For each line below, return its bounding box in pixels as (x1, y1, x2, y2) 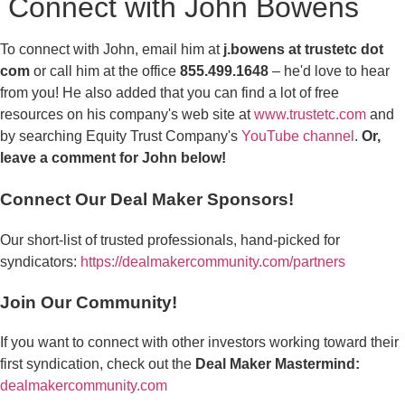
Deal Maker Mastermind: (195, 356, 360, 372)
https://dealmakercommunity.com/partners (80, 253, 345, 269)
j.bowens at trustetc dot (223, 42, 383, 58)
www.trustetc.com (254, 107, 366, 123)
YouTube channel (241, 128, 354, 145)
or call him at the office (30, 63, 180, 80)
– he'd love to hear (268, 63, 390, 80)
